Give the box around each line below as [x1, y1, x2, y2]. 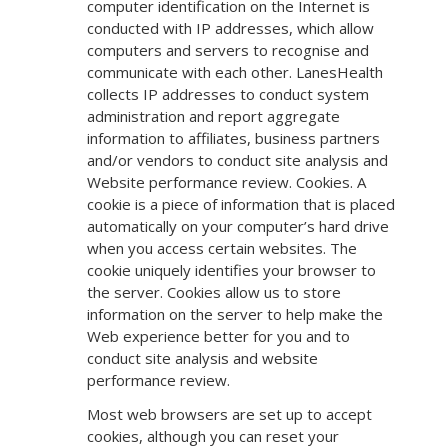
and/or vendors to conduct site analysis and [87, 150, 388, 171]
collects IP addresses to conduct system [87, 84, 369, 105]
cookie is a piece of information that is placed [87, 194, 395, 215]
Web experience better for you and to [87, 326, 350, 347]
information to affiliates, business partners [87, 128, 380, 149]
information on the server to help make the [87, 304, 383, 325]
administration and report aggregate [87, 106, 340, 127]
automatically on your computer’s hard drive [87, 216, 389, 237]
